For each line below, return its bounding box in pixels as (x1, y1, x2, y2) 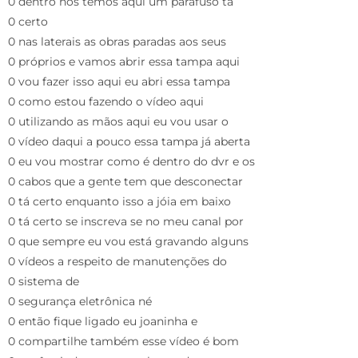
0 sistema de (8, 273, 79, 288)
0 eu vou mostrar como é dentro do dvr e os (8, 153, 255, 169)
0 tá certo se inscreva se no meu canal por (8, 213, 244, 229)
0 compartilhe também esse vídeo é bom (8, 333, 239, 348)
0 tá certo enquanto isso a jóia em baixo (8, 193, 231, 209)
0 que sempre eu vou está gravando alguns (8, 233, 249, 249)
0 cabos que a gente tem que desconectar (8, 173, 243, 189)
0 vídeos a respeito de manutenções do (8, 253, 227, 268)
